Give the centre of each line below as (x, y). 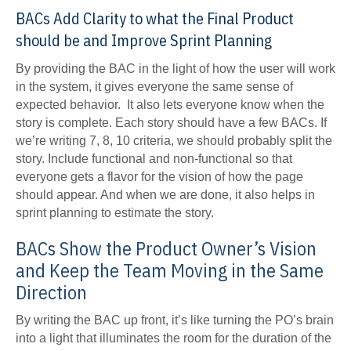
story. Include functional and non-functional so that (154, 159)
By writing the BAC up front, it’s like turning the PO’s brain (175, 320)
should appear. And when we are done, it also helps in (165, 195)
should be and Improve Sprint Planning (144, 41)
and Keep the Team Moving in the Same (170, 271)
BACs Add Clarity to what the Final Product (155, 19)
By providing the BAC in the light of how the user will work (175, 69)
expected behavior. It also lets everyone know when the (170, 105)
